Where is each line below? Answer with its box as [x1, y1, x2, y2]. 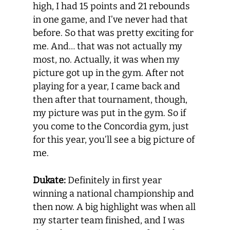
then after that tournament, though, [33, 94, 187, 105]
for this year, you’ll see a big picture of [33, 134, 195, 145]
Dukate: [33, 175, 66, 186]
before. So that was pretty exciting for [33, 27, 194, 39]
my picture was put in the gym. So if [33, 107, 186, 119]
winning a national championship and [33, 188, 194, 199]
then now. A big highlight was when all [33, 201, 196, 213]
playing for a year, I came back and [33, 81, 180, 92]
